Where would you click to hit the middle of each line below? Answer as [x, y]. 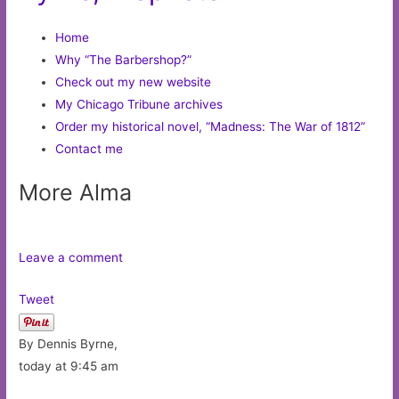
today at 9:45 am [69, 366]
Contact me [90, 148]
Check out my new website [134, 81]
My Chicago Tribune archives [139, 104]
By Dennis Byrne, [69, 344]
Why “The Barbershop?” [124, 59]
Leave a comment [71, 258]
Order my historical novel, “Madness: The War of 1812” [211, 126]
